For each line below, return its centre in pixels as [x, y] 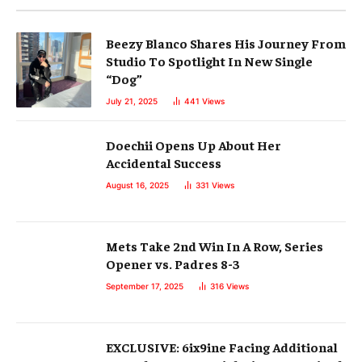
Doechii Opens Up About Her [194, 145]
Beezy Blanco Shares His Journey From [226, 43]
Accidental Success [164, 163]
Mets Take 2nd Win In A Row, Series [215, 246]
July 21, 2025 [132, 101]
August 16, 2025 [137, 185]
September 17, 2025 [145, 286]
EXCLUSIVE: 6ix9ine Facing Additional [222, 347]
